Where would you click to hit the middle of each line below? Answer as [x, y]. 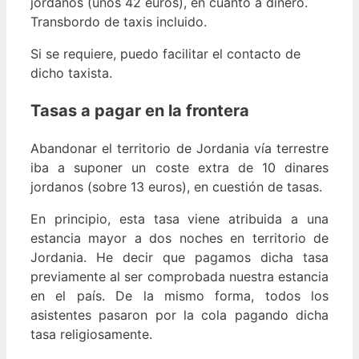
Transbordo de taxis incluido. [119, 21]
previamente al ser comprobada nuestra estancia [179, 276]
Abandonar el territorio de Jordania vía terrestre [179, 148]
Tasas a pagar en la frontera [140, 110]
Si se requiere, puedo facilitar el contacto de [165, 53]
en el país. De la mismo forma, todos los [179, 295]
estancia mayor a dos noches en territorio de [179, 238]
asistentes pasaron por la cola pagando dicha [179, 315]
